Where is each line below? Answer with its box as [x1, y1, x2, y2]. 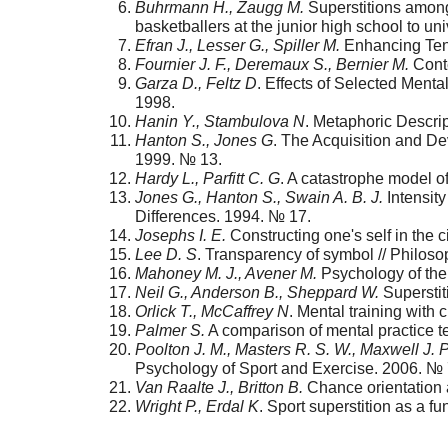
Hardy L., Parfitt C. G [135, 170, 280, 188]
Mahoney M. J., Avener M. [135, 265, 317, 283]
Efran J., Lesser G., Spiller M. [135, 37, 340, 55]
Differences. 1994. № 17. [135, 208, 311, 226]
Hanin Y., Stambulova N [135, 113, 305, 131]
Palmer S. [135, 322, 205, 340]
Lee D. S [135, 246, 197, 264]
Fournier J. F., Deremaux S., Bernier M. [135, 56, 409, 74]
